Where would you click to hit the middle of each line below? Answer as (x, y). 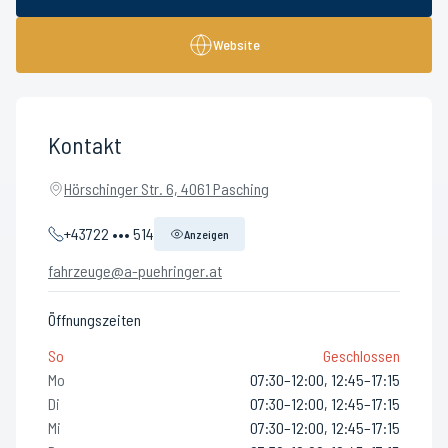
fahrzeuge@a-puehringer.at (135, 270)
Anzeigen (206, 234)
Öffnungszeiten (94, 319)
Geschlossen (361, 355)
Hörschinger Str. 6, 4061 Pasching (166, 188)
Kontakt (85, 144)
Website (236, 44)
